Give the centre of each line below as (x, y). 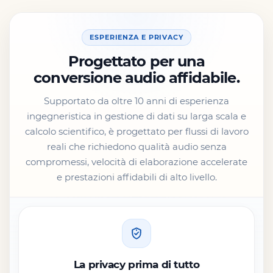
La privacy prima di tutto (136, 264)
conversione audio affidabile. (136, 77)
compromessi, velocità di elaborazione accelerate (136, 161)
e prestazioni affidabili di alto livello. (136, 177)
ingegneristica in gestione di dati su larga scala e (136, 116)
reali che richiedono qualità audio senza (136, 146)
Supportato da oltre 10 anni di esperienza (136, 101)
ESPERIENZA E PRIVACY (136, 37)
